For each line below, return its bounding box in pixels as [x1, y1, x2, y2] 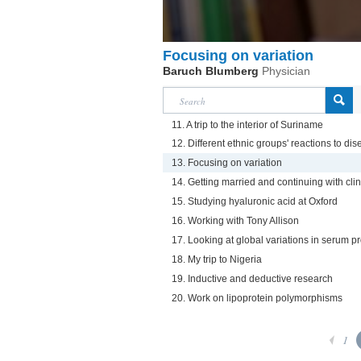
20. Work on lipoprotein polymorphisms [172, 293, 342, 304]
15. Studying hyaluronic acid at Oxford [172, 196, 338, 207]
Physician [262, 64, 310, 77]
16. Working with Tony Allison [172, 215, 299, 226]
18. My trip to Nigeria [172, 254, 262, 265]
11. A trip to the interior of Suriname [172, 119, 323, 131]
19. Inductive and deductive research [172, 273, 333, 284]
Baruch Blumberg [163, 64, 259, 77]
